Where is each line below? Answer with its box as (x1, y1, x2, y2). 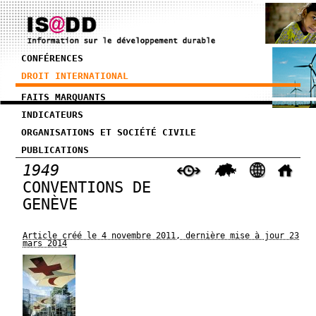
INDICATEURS (21, 109, 84, 120)
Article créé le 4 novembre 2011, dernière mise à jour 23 (23, 231, 300, 241)
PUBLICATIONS (21, 145, 90, 155)
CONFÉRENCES (21, 53, 84, 63)
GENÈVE (23, 195, 78, 213)
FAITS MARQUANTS (21, 92, 107, 102)
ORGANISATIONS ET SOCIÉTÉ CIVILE (21, 127, 197, 138)
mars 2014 (23, 238, 68, 248)
